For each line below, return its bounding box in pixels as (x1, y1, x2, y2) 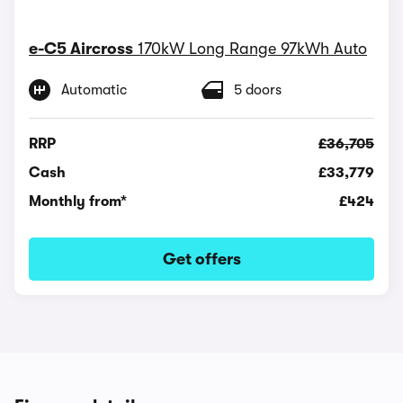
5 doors (234, 81, 282, 98)
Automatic (61, 81, 127, 98)
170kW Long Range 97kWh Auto (138, 39, 367, 58)
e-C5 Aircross (29, 39, 133, 58)
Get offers (162, 249, 241, 268)
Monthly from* (29, 193, 127, 210)
